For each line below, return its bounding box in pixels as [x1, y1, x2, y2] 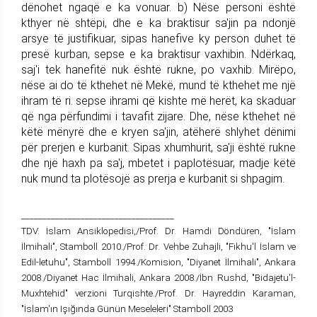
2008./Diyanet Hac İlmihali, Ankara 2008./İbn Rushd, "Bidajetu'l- [21, 272, 296, 283]
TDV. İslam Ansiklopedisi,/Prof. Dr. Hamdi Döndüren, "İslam [21, 225, 296, 236]
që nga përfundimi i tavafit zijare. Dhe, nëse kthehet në [21, 109, 296, 123]
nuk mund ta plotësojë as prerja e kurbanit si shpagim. [21, 171, 284, 185]
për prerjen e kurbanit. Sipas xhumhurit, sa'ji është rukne [21, 140, 296, 154]
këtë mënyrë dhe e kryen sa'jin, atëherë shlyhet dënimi [21, 125, 296, 139]
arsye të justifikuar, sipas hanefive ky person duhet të [21, 31, 296, 45]
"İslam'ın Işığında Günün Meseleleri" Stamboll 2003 [21, 303, 233, 314]
